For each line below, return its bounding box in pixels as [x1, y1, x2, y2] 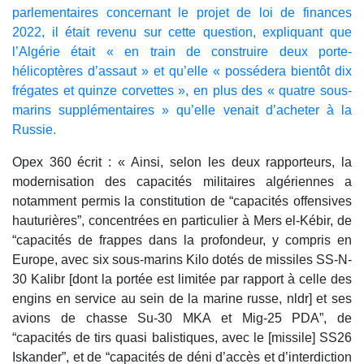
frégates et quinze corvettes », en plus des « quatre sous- [12, 83, 352, 97]
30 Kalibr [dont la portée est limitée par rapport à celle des [12, 271, 352, 286]
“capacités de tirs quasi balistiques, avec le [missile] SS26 [12, 330, 352, 344]
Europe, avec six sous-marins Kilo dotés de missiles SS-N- [12, 252, 352, 266]
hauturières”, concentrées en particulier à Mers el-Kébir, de [12, 213, 352, 227]
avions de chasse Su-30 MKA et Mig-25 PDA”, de [12, 310, 352, 325]
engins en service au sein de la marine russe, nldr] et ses [12, 291, 352, 305]
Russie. [12, 122, 56, 136]
